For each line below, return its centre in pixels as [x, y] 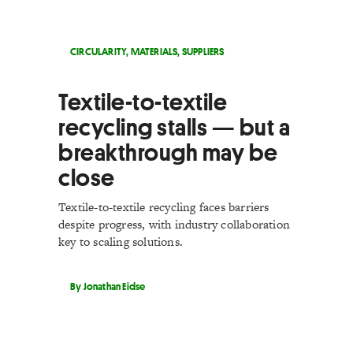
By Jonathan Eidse [108, 286]
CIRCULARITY [98, 51]
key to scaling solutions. [121, 242]
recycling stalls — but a [174, 127]
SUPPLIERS [203, 51]
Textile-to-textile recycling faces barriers [164, 207]
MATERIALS [154, 51]
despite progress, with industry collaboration [174, 224]
